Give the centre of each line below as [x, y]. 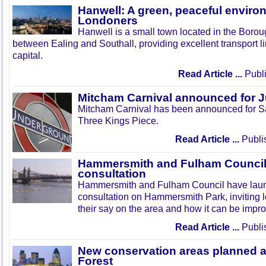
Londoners [108, 20]
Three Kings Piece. [118, 121]
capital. [28, 55]
